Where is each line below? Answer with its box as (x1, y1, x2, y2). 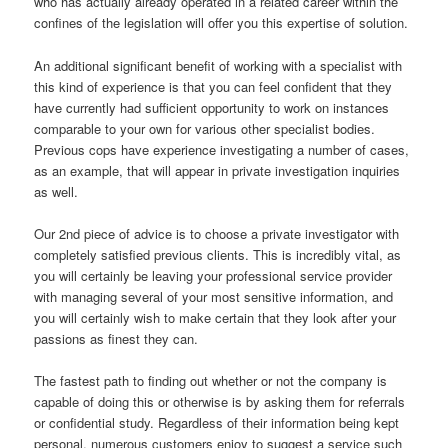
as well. (34, 181, 79, 201)
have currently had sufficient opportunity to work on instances (34, 97, 390, 117)
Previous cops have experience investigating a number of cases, (34, 139, 410, 159)
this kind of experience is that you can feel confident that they (34, 76, 393, 96)
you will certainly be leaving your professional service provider (34, 265, 393, 285)
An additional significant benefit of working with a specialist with (34, 55, 403, 75)
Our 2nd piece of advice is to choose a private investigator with (34, 223, 400, 243)
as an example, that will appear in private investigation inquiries (34, 160, 401, 180)
